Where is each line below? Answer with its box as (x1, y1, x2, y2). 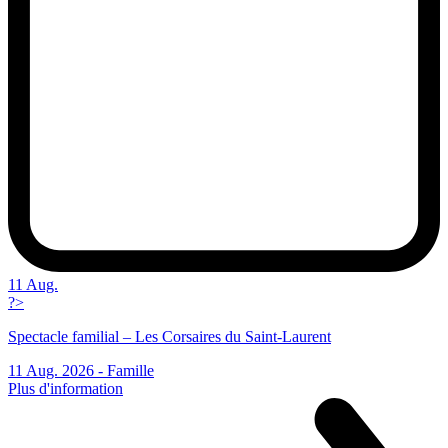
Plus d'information (8, 380, 123, 398)
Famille (107, 362, 154, 380)
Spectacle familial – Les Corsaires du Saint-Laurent (8, 328, 331, 346)
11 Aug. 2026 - (8, 362, 107, 380)
